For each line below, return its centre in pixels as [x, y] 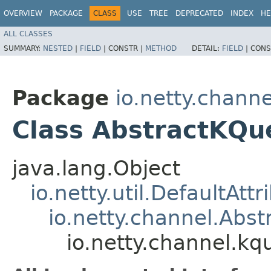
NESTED [58, 48]
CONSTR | [127, 48]
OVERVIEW [23, 13]
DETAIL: [207, 48]
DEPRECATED [199, 13]
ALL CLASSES [28, 34]
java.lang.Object [96, 168]
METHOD [161, 48]
